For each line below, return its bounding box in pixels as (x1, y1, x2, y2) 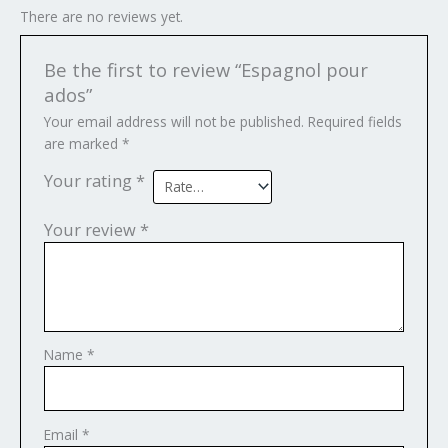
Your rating (43, 168, 136, 192)
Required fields (307, 111, 402, 131)
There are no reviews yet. (20, 6, 183, 26)
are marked (43, 133, 122, 153)
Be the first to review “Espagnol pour (43, 57, 368, 83)
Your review (43, 218, 140, 242)
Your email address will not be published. (43, 111, 304, 131)
